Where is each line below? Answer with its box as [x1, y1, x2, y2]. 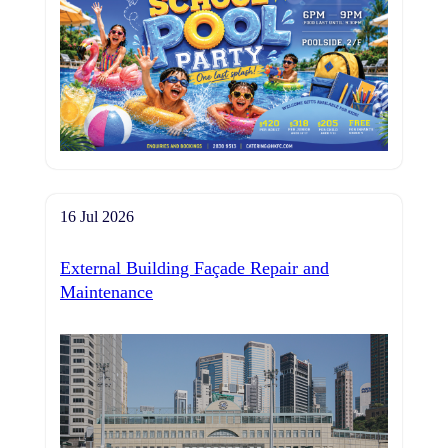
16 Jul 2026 [60, 207, 134, 225]
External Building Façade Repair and [60, 257, 329, 278]
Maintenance [60, 281, 153, 302]
